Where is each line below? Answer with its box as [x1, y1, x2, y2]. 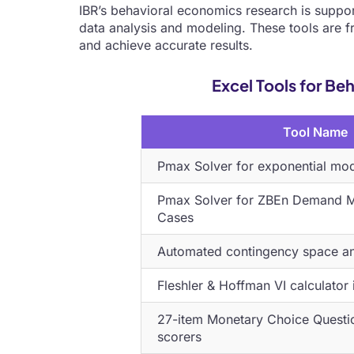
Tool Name [283, 124, 348, 140]
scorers [157, 329, 202, 345]
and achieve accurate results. [78, 37, 253, 53]
